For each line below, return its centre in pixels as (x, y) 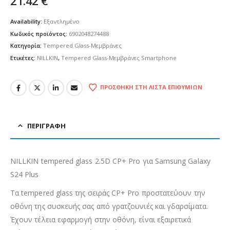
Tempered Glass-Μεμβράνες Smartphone (119, 58)
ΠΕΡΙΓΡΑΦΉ (46, 126)
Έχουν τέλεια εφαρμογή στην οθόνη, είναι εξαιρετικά (101, 219)
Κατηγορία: (27, 46)
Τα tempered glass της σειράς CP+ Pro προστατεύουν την (108, 193)
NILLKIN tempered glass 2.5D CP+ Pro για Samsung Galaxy (110, 161)
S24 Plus (25, 174)
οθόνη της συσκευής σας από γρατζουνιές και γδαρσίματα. (109, 206)
